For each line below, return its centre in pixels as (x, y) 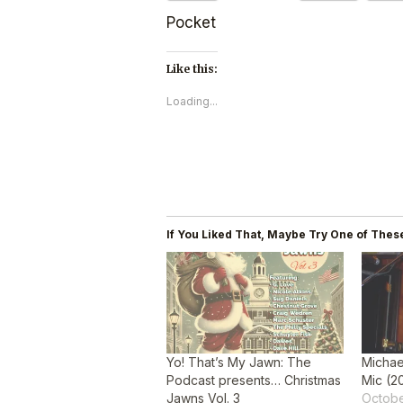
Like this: (193, 69)
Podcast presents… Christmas (254, 380)
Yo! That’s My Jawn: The (239, 362)
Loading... (193, 102)
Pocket (192, 23)
